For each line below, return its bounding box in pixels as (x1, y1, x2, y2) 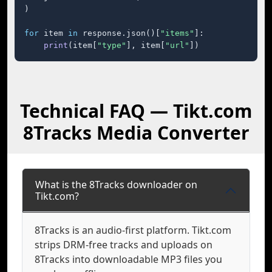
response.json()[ (78, 29, 160, 38)
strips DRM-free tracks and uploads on (35, 238, 212, 251)
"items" (160, 29, 194, 38)
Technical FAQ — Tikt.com (20, 98, 252, 123)
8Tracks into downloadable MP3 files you (35, 253, 222, 266)
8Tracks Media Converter (22, 120, 250, 145)
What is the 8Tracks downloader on (35, 178, 197, 191)
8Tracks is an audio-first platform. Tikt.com (35, 223, 231, 237)
